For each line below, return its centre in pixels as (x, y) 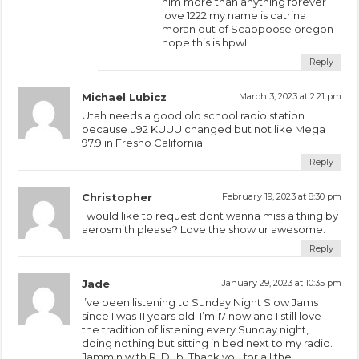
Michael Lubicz (125, 97)
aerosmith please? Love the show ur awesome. (204, 229)
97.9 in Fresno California (143, 142)
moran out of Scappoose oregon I (250, 28)
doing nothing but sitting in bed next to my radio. (208, 343)
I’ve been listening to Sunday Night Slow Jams (200, 302)
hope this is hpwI (205, 42)
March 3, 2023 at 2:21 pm (290, 96)
